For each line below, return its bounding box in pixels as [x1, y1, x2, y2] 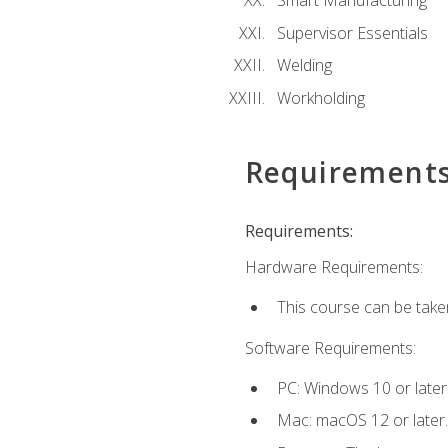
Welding [276, 54, 332, 77]
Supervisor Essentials [276, 21, 428, 44]
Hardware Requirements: [244, 256, 423, 279]
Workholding [276, 86, 365, 109]
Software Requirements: [244, 336, 416, 359]
